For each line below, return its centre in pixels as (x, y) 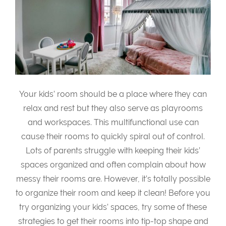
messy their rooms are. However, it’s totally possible (113, 179)
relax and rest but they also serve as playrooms (113, 108)
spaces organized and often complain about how (113, 165)
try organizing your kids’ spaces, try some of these (113, 207)
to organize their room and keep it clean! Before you (113, 193)
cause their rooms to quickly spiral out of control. (113, 137)
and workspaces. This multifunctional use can (113, 123)
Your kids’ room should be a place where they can (113, 94)
